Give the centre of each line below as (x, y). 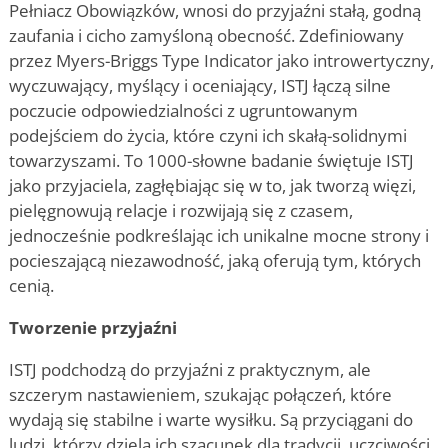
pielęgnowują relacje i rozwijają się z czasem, (181, 210)
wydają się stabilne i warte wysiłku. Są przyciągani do (211, 419)
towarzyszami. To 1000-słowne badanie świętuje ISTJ (211, 160)
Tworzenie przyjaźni (93, 327)
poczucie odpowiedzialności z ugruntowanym (183, 110)
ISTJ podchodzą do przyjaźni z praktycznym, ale (190, 369)
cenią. (31, 285)
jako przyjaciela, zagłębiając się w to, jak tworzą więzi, (212, 185)
